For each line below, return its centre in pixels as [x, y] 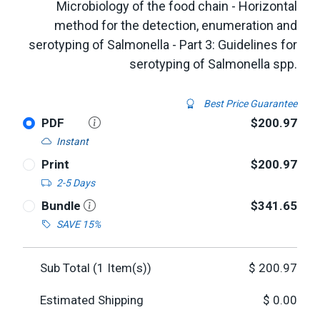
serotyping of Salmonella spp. [213, 64]
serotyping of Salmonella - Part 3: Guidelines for [163, 45]
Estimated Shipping [92, 300]
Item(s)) [128, 268]
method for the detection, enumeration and [176, 25]
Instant [72, 141]
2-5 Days [75, 183]
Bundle [62, 206]
